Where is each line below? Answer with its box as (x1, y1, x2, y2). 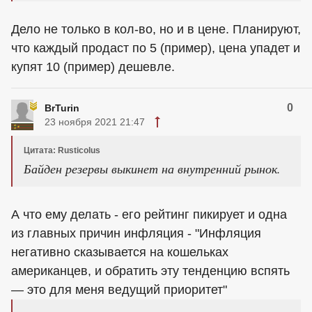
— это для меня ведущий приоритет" (11, 283, 227, 297)
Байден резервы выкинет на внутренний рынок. (24, 160, 281, 177)
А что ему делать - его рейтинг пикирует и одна (11, 208, 287, 221)
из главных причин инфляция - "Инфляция (11, 226, 261, 240)
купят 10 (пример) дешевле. (11, 60, 175, 74)
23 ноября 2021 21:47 (45, 116, 145, 127)
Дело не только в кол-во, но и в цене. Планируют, (11, 22, 301, 36)
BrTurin (45, 102, 79, 114)
